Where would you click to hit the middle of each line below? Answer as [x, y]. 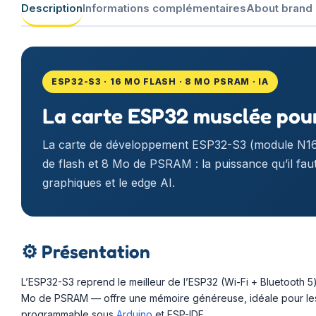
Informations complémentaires [164, 8]
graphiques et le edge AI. [109, 182]
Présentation [94, 251]
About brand [279, 8]
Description [52, 8]
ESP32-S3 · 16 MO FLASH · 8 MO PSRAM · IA [160, 81]
